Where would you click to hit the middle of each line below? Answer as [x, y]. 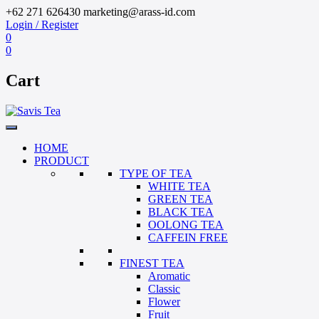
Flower [164, 301]
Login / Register [42, 25]
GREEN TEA [181, 199]
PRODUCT [62, 160]
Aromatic [169, 276]
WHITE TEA [179, 186]
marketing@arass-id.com [139, 12]
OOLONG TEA [186, 224]
